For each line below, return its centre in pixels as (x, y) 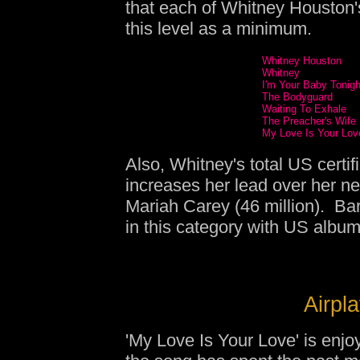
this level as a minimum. (219, 29)
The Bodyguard (297, 97)
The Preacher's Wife (309, 121)
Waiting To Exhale (304, 109)
